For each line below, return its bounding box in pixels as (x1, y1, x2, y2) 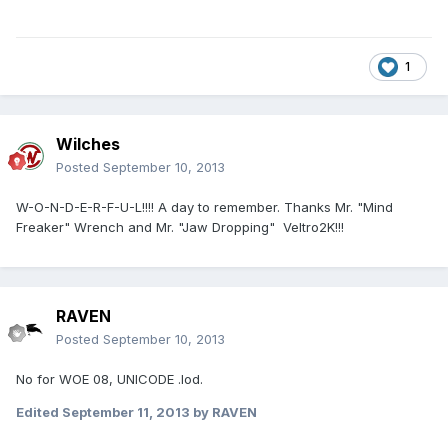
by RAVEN (190, 404, 257, 421)
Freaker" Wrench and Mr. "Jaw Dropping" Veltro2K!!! (16, 219, 344, 236)
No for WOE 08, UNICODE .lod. (16, 371, 203, 388)
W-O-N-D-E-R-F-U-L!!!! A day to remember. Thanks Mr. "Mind (16, 199, 393, 216)
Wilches (56, 134, 120, 155)
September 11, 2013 (62, 404, 190, 421)
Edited (16, 404, 62, 421)
